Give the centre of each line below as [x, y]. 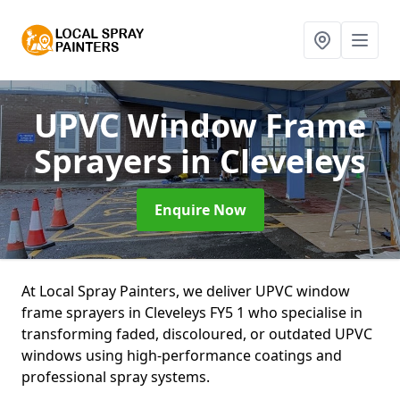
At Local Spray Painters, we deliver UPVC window [186, 291]
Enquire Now [200, 210]
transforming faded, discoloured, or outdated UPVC [197, 334]
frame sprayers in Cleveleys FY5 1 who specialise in [192, 312]
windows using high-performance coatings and [182, 355]
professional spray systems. [116, 377]
